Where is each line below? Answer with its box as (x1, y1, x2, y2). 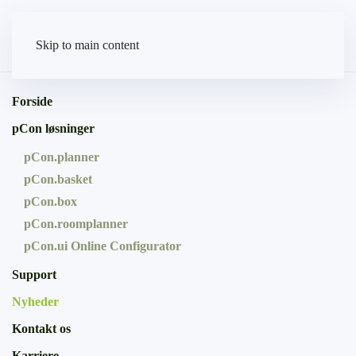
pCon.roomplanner (24, 217, 128, 230)
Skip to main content (36, 38, 139, 52)
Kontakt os (12, 322, 71, 335)
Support (12, 268, 56, 281)
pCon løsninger (12, 122, 95, 135)
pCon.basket (24, 172, 92, 186)
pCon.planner (24, 150, 99, 164)
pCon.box (24, 195, 77, 208)
